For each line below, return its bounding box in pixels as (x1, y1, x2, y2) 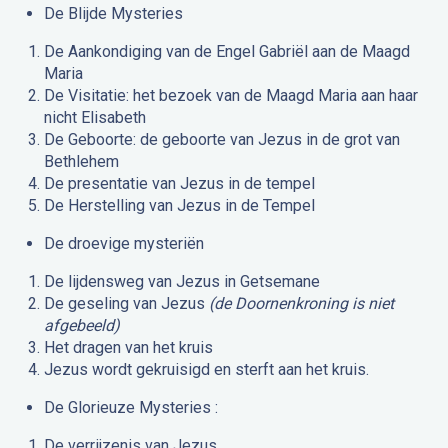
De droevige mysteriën (44, 234, 204, 254)
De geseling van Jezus (44, 294, 205, 314)
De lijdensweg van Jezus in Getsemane (44, 272, 320, 292)
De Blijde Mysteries (44, 4, 183, 24)
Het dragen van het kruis (44, 338, 213, 358)
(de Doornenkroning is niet (205, 294, 394, 314)
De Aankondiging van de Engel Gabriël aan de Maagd (44, 42, 410, 62)
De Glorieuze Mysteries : (44, 398, 218, 418)
